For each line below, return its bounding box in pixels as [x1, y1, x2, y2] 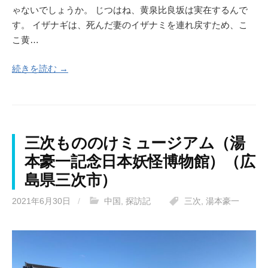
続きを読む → [12, 63, 68, 74]
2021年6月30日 [12, 196, 71, 206]
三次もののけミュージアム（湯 [24, 134, 245, 151]
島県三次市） [24, 171, 117, 188]
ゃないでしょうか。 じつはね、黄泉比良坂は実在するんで [12, 5, 248, 16]
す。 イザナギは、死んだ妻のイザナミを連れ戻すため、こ [12, 20, 248, 31]
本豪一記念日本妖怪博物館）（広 [24, 153, 255, 170]
